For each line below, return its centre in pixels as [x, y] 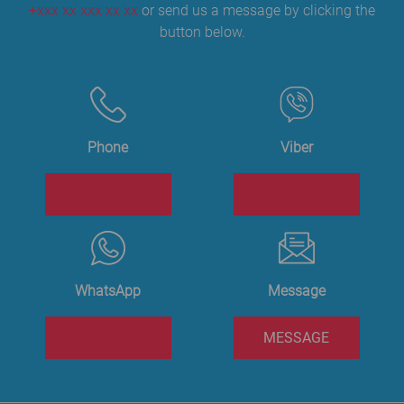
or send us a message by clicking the [257, 10]
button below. [202, 32]
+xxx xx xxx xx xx [83, 10]
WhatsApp [108, 291]
